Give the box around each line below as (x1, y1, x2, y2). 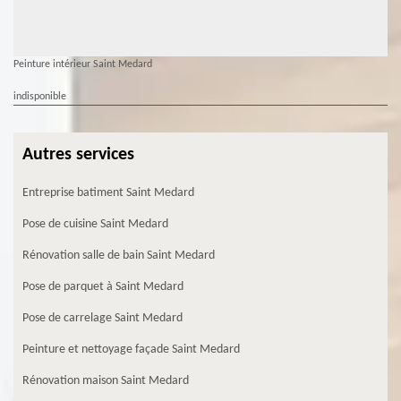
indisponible (13, 90, 66, 102)
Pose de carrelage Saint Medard (22, 311, 183, 325)
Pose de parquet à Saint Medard (22, 279, 183, 294)
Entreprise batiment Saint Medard (22, 185, 194, 200)
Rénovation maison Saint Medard (22, 373, 189, 388)
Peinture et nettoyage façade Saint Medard (22, 342, 240, 356)
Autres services (22, 145, 134, 164)
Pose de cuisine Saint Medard (22, 217, 168, 231)
